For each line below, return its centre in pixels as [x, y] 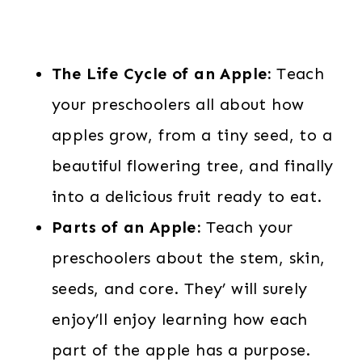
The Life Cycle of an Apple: [162, 74]
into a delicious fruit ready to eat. [187, 196]
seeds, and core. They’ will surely [180, 288]
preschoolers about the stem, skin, [189, 258]
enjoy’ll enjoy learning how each [180, 319]
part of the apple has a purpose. [181, 350]
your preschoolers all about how [178, 104]
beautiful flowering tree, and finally [193, 166]
